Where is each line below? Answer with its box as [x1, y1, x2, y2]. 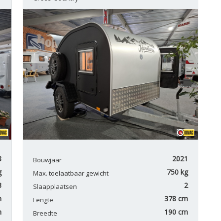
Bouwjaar [33, 155, 62, 165]
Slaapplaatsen [33, 182, 77, 191]
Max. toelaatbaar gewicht [33, 169, 109, 178]
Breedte [33, 209, 58, 218]
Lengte [33, 195, 54, 205]
